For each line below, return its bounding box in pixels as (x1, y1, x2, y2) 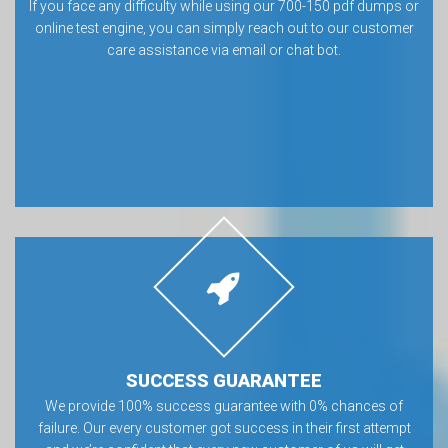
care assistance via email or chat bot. (107, 42, 341, 58)
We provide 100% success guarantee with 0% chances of (45, 398, 403, 414)
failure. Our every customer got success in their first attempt (37, 420, 411, 436)
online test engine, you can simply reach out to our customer (34, 20, 414, 36)
